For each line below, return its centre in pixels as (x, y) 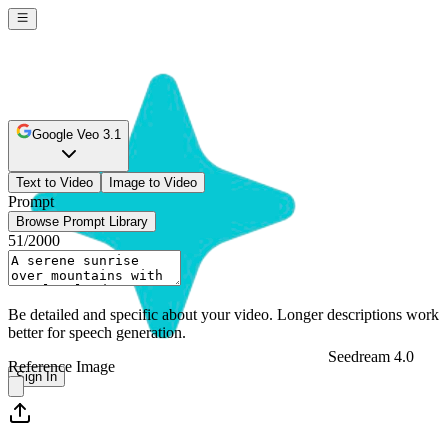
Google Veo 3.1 (76, 134)
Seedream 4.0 (371, 357)
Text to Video (54, 182)
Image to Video (153, 182)
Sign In (36, 377)
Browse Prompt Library (82, 221)
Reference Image (61, 366)
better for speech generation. (97, 332)
